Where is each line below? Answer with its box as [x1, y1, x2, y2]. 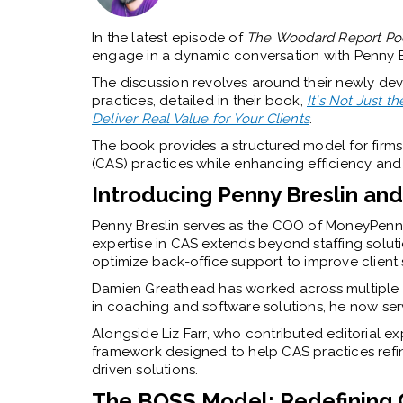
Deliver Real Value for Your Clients [92, 110, 309, 127]
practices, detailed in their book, [92, 92, 307, 109]
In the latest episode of [92, 29, 246, 46]
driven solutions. [92, 361, 199, 378]
